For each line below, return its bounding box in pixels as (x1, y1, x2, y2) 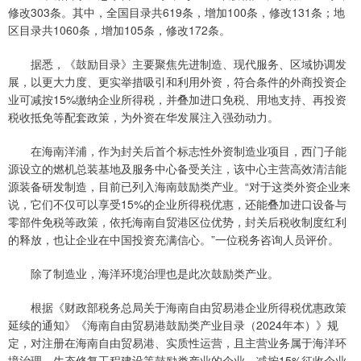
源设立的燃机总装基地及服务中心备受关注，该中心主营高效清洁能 (8, 160, 346, 177)
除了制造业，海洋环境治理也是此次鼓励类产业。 (8, 265, 279, 282)
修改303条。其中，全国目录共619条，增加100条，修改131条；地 (8, 4, 345, 21)
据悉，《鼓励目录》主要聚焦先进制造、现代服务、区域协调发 (8, 56, 346, 73)
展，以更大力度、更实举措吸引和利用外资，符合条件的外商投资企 (8, 73, 346, 90)
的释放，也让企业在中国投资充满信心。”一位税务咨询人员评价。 (8, 231, 339, 248)
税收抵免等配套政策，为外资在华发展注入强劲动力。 (8, 109, 279, 126)
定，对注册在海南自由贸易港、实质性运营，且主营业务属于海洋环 (8, 334, 346, 351)
